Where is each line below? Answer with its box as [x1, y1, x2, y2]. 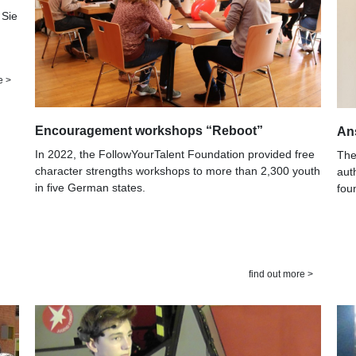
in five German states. [35, 180, 145, 194]
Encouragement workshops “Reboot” [35, 123, 263, 137]
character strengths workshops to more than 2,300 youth [35, 164, 320, 177]
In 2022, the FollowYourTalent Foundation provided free [35, 147, 315, 161]
